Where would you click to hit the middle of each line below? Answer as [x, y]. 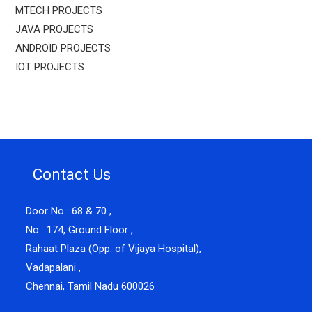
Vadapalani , [54, 267]
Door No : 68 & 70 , [69, 211]
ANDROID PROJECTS [63, 48]
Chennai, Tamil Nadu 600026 [91, 286]
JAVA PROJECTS [55, 29]
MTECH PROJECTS [59, 10]
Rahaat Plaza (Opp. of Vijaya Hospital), [114, 249]
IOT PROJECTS [50, 67]
